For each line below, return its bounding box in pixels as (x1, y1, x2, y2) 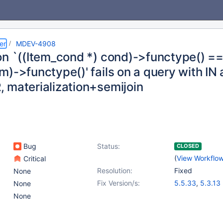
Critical (21, 154, 46, 163)
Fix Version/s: (97, 179, 140, 187)
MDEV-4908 (16, 39, 56, 48)
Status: (97, 142, 120, 150)
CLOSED (177, 142, 199, 149)
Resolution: (97, 166, 132, 175)
